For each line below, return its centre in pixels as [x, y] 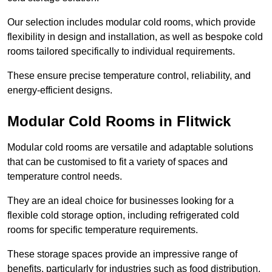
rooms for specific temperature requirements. [103, 230]
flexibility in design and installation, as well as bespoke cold [135, 37]
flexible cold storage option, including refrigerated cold [123, 216]
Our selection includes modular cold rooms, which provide [131, 22]
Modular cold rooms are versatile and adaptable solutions [130, 148]
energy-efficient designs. [60, 90]
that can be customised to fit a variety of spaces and [117, 162]
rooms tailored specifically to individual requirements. [121, 52]
